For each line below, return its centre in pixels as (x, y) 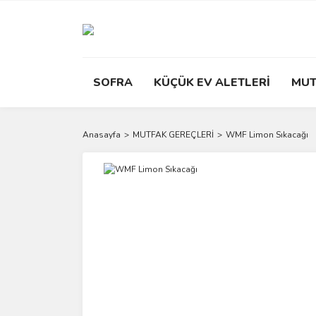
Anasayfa (102, 135)
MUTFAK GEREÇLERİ (173, 135)
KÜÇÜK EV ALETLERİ (212, 83)
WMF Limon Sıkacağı (267, 135)
